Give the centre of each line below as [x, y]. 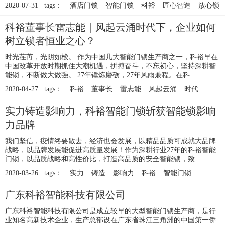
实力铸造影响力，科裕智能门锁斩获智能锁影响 [110, 111]
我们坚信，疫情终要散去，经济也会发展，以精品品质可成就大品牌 [110, 141]
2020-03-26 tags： [34, 173]
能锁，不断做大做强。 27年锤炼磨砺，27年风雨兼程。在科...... [103, 75]
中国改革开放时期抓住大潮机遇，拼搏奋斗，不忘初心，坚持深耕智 [110, 66]
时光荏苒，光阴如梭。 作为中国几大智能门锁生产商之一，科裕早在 [111, 57]
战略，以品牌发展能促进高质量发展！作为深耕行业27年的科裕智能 [110, 150]
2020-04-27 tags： [34, 89]
